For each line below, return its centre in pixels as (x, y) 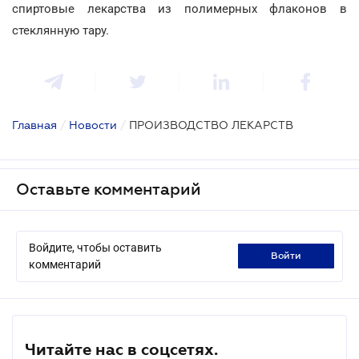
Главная (34, 125)
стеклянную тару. (61, 30)
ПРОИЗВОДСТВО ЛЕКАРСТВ (211, 125)
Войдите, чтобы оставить (95, 247)
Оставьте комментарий (109, 189)
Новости (93, 125)
